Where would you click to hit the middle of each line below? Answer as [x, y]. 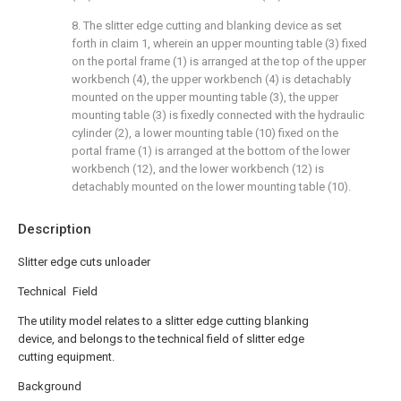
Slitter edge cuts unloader [84, 262]
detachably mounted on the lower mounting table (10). [211, 187]
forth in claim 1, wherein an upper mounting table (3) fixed [219, 43]
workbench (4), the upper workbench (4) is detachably [211, 79]
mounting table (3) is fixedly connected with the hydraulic [218, 115]
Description [55, 229]
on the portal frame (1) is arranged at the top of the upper [219, 61]
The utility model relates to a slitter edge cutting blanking [163, 321]
